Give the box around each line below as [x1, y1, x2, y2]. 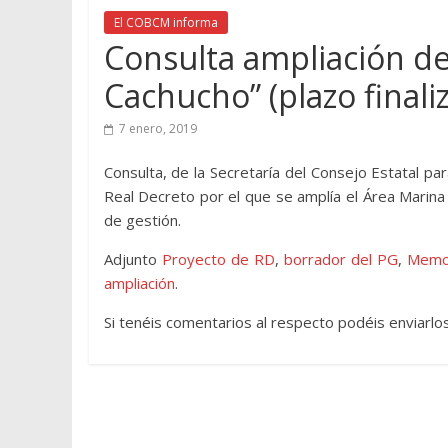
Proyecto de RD [161, 249, 275, 269]
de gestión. [103, 210, 181, 230]
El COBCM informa [113, 14, 218, 31]
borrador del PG [283, 249, 399, 269]
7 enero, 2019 [118, 120, 197, 137]
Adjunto [103, 249, 162, 269]
